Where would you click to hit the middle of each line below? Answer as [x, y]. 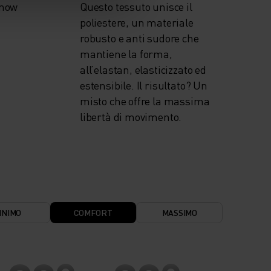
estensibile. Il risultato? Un [144, 85]
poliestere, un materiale [137, 22]
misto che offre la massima [145, 101]
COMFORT [93, 213]
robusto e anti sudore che [139, 38]
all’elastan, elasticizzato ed [143, 70]
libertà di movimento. [131, 117]
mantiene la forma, [126, 54]
